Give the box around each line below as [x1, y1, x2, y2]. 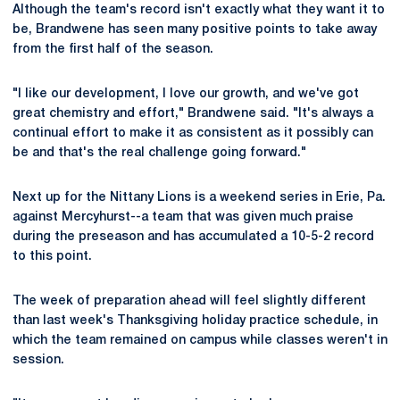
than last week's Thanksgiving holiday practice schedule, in [12, 315, 378, 327]
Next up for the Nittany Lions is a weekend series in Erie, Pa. [12, 192, 386, 204]
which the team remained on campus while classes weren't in [12, 335, 387, 346]
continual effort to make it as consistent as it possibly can [12, 128, 373, 139]
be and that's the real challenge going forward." [12, 147, 306, 159]
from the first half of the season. [12, 44, 213, 55]
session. [12, 354, 64, 366]
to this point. [12, 251, 92, 262]
